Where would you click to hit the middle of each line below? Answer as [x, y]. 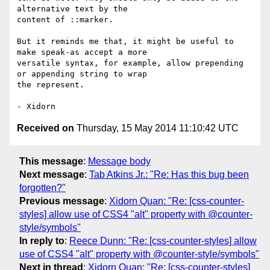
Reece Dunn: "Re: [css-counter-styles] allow [163, 240]
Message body [119, 161]
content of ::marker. [65, 20]
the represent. [51, 85]
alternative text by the [72, 9]
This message [51, 161]
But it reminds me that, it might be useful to [125, 42]
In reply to [42, 240]
